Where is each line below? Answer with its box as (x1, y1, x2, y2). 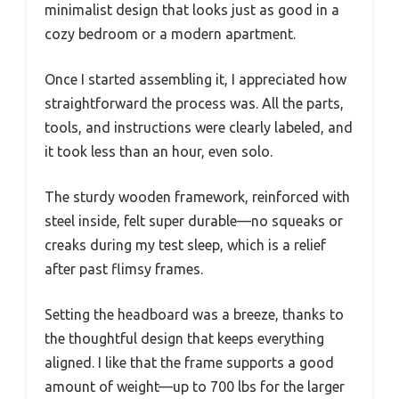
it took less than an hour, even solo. (45, 142, 273, 159)
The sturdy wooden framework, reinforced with (45, 188, 350, 205)
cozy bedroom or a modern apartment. (45, 25, 296, 42)
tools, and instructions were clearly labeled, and (45, 118, 353, 135)
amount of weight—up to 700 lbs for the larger (45, 378, 345, 395)
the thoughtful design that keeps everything (45, 330, 324, 346)
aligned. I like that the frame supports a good (45, 354, 334, 370)
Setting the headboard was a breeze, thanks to (45, 305, 344, 322)
